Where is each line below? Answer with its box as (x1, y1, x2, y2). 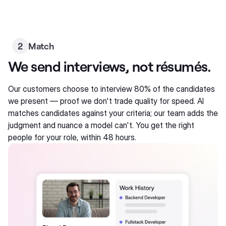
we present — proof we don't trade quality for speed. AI (8, 96, 204, 106)
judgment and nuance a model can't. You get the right (8, 120, 194, 130)
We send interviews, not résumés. (8, 58, 211, 75)
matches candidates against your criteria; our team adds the (8, 108, 218, 118)
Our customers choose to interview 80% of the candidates (8, 84, 215, 94)
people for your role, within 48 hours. (8, 132, 136, 142)
